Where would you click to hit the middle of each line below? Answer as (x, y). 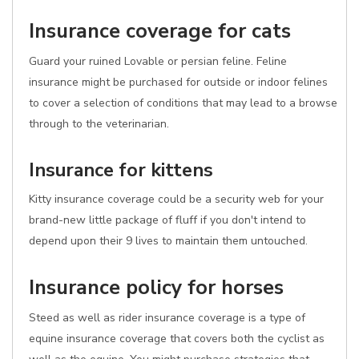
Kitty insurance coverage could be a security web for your (176, 199)
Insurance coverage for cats (160, 31)
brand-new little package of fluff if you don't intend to (167, 220)
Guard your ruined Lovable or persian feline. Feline (158, 61)
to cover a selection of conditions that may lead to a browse (183, 103)
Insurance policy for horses (156, 287)
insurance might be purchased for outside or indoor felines (178, 82)
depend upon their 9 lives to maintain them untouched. (168, 241)
